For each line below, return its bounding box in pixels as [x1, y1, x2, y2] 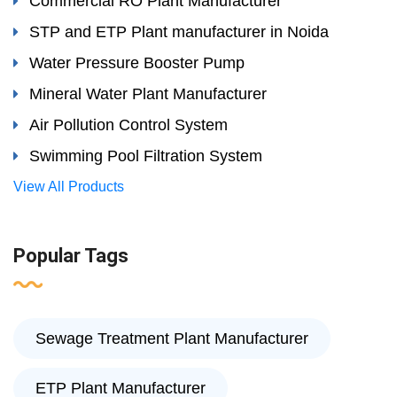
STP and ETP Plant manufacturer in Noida [29, 23, 329, 42]
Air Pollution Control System [29, 116, 228, 135]
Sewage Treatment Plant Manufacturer [35, 330, 308, 348]
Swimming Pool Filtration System [29, 147, 262, 166]
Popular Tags [13, 245, 128, 268]
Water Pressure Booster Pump [29, 54, 245, 73]
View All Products [13, 179, 124, 195]
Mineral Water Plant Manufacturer [29, 85, 267, 104]
